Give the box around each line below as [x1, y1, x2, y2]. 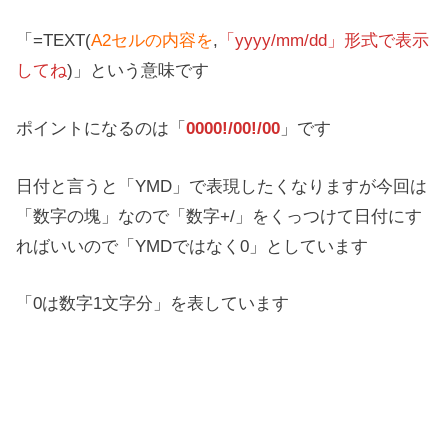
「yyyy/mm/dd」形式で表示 [218, 30, 430, 51]
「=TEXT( [16, 30, 92, 51]
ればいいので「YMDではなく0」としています [16, 235, 369, 256]
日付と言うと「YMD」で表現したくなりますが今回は [16, 175, 428, 196]
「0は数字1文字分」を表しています [16, 293, 290, 314]
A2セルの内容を [91, 30, 214, 51]
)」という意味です [67, 60, 210, 81]
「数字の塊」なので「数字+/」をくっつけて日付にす [16, 205, 423, 226]
